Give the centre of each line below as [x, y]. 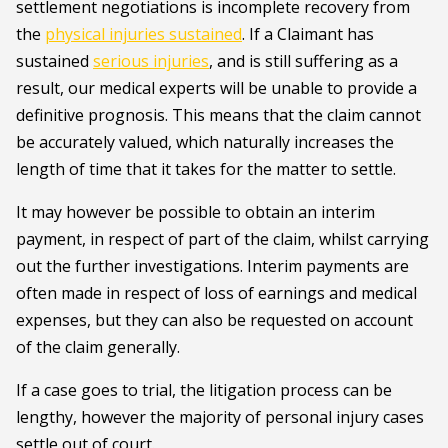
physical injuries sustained [143, 34]
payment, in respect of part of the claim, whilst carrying [222, 239]
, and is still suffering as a [303, 61]
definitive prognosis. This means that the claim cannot [218, 115]
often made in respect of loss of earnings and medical [216, 293]
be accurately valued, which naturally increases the [205, 142]
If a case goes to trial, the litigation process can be [204, 390]
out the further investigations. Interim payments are [212, 266]
